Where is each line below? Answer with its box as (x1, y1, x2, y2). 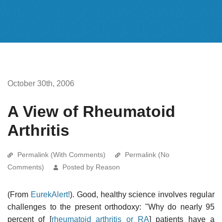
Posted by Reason (62, 163, 120, 171)
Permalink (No (125, 150, 169, 159)
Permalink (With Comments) (17, 150, 106, 159)
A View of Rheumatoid (7, 102, 175, 120)
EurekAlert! (30, 190, 70, 199)
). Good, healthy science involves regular (69, 190, 215, 199)
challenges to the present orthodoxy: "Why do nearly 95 (7, 202, 215, 211)
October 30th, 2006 (7, 79, 74, 88)
